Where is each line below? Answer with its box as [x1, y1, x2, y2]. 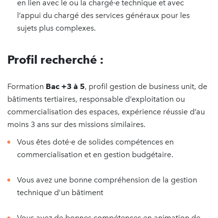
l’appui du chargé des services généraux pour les [17, 11, 190, 20]
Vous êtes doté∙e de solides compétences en [17, 137, 174, 146]
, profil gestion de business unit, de [85, 82, 207, 91]
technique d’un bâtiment [17, 188, 103, 197]
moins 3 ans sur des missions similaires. [7, 120, 145, 129]
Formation [7, 82, 46, 91]
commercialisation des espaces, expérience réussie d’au [7, 107, 205, 116]
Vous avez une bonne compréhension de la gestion [17, 175, 197, 184]
